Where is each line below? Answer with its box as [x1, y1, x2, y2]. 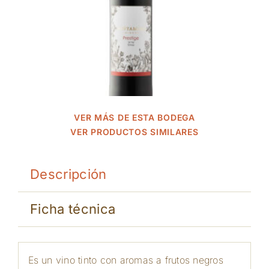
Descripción [29, 166, 107, 182]
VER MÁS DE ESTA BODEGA [74, 112, 195, 122]
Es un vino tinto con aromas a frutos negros [28, 253, 223, 266]
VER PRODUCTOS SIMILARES [70, 127, 199, 137]
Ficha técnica [29, 201, 116, 217]
